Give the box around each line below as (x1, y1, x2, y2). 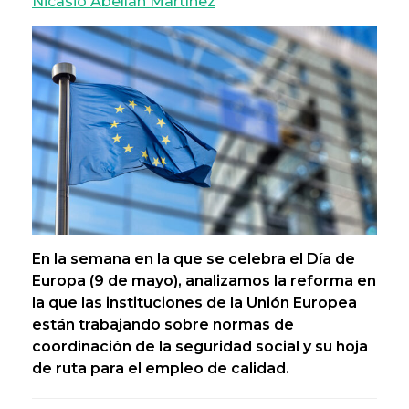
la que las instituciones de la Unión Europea (32, 293, 357, 311)
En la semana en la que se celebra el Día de (32, 249, 355, 267)
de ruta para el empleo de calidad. (32, 359, 289, 377)
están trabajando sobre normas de (32, 315, 294, 333)
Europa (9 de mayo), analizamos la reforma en (32, 271, 376, 289)
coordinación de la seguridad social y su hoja (32, 337, 368, 355)
